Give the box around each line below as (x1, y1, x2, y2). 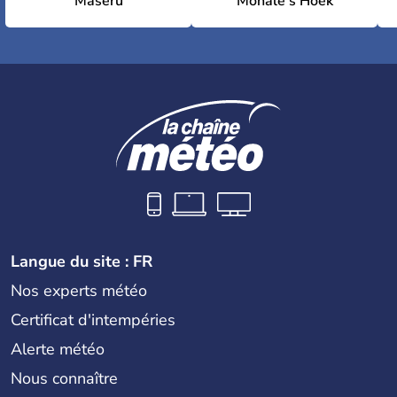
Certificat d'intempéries (11, 308, 175, 331)
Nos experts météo (11, 279, 147, 301)
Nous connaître (11, 367, 118, 389)
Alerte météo (11, 338, 105, 360)
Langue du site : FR (11, 250, 152, 272)
